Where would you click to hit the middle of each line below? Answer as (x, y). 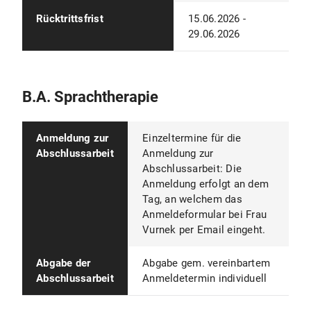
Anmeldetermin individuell (205, 278)
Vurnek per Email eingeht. (204, 230)
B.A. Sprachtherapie (90, 97)
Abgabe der (64, 263)
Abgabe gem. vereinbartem (206, 263)
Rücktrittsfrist (70, 19)
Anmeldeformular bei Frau (204, 215)
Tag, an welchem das (192, 199)
